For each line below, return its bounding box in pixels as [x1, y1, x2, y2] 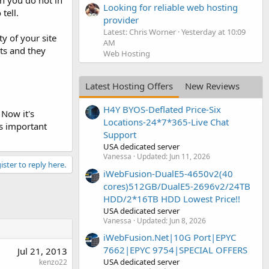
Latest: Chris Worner [103, 26, 176, 37]
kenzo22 [39, 257, 67, 267]
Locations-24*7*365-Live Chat [103, 116, 229, 128]
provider [103, 13, 139, 26]
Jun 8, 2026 [169, 215, 206, 226]
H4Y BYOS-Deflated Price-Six [103, 103, 221, 116]
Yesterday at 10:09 [181, 26, 246, 37]
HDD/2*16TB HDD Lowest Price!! [103, 192, 240, 205]
